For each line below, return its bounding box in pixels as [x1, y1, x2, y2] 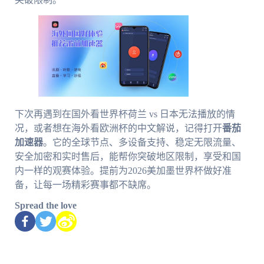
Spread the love [14, 200, 77, 211]
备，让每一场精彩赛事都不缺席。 [14, 180, 156, 190]
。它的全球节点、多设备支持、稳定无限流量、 [42, 137, 241, 148]
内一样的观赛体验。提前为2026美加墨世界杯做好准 [14, 166, 232, 176]
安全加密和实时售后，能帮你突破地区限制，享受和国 [14, 151, 241, 162]
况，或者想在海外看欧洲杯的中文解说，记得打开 [14, 123, 222, 134]
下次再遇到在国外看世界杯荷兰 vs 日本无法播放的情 [14, 109, 235, 120]
